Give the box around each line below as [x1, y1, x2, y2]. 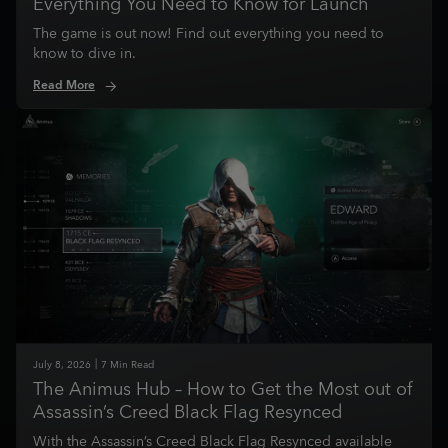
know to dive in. [33, 42, 136, 66]
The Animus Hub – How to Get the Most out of [33, 374, 412, 405]
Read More [33, 75, 95, 96]
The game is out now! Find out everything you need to [33, 22, 384, 46]
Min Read [110, 356, 154, 374]
